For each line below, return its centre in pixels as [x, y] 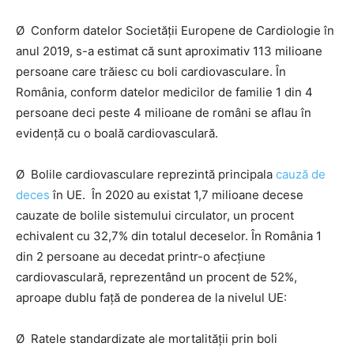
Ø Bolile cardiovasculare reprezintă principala [146, 174]
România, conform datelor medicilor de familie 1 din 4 [164, 92]
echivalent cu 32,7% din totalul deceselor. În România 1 [169, 236]
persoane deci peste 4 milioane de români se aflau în [164, 113]
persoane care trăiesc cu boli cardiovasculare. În [151, 72]
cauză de [301, 174]
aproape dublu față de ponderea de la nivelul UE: [151, 298]
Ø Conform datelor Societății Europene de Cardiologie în [175, 30]
